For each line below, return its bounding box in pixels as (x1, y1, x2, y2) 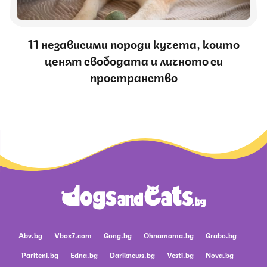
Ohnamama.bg (144, 229, 194, 240)
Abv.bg (18, 229, 42, 240)
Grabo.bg (206, 229, 237, 240)
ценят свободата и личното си (44, 51, 223, 69)
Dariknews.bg (110, 249, 155, 260)
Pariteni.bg (21, 249, 58, 260)
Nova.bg (206, 249, 234, 260)
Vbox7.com (54, 229, 92, 240)
